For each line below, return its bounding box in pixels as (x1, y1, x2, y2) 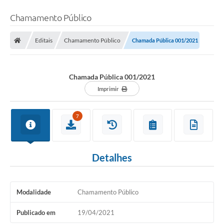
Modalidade (16, 187, 51, 196)
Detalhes (92, 151, 132, 163)
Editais (35, 36, 52, 44)
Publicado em (16, 208, 55, 216)
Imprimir (97, 85, 119, 92)
